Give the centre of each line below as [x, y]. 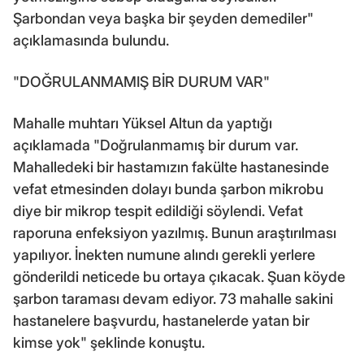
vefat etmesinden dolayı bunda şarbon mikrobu [168, 189]
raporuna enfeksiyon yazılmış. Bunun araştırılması [175, 233]
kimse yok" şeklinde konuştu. [109, 343]
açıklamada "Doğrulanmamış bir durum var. [156, 145]
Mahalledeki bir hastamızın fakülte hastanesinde [171, 167]
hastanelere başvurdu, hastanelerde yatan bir [161, 321]
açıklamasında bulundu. [91, 41]
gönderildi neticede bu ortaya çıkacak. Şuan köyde [179, 277]
